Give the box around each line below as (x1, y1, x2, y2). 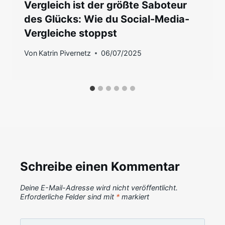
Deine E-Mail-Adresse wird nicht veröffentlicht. (20, 183, 178, 192)
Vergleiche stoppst (24, 27, 117, 40)
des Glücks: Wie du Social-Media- (24, 13, 189, 26)
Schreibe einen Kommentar (20, 159, 180, 174)
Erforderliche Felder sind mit (20, 192, 116, 201)
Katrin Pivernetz (39, 49, 91, 58)
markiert (120, 192, 149, 201)
